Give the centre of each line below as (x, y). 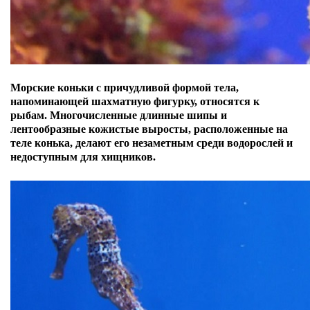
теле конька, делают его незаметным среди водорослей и (152, 143)
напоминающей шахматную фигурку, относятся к (135, 101)
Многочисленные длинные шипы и (138, 115)
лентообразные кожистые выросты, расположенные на (149, 129)
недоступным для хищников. (83, 157)
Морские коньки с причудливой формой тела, (125, 88)
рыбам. (30, 115)
